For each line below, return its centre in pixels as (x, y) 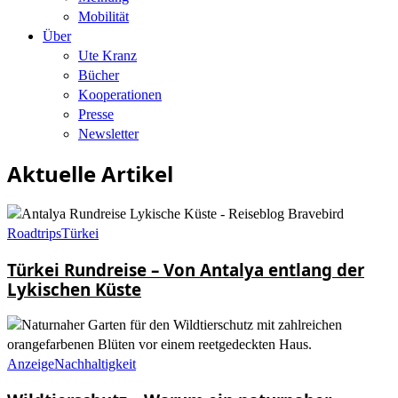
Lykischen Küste (74, 289)
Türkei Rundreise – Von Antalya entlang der (186, 269)
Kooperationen (120, 95)
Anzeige (31, 364)
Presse (96, 114)
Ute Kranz (107, 56)
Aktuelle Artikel (90, 173)
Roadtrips (34, 233)
